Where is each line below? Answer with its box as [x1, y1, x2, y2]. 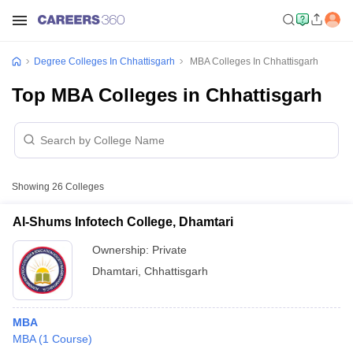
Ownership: [92, 243, 152, 256]
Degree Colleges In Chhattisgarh [34, 56, 175, 67]
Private [152, 243, 187, 256]
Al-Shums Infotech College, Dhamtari [13, 215, 233, 229]
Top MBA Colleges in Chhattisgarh [12, 84, 322, 106]
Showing [12, 181, 52, 192]
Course [52, 333, 88, 345]
